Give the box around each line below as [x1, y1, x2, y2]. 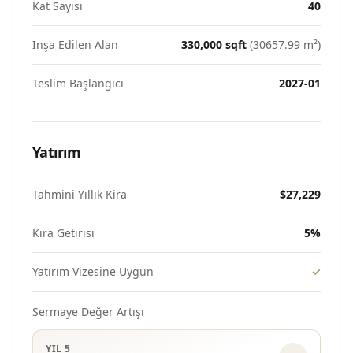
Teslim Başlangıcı [32, 76, 124, 91]
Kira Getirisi [32, 225, 95, 240]
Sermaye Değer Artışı [32, 304, 144, 319]
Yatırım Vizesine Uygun [32, 264, 154, 279]
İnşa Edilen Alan [32, 37, 118, 52]
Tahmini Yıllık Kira [32, 187, 127, 202]
